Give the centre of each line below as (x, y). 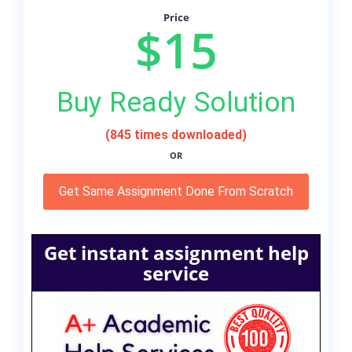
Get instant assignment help (176, 253)
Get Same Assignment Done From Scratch (176, 192)
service (176, 273)
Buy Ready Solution (176, 103)
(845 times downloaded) (176, 135)
